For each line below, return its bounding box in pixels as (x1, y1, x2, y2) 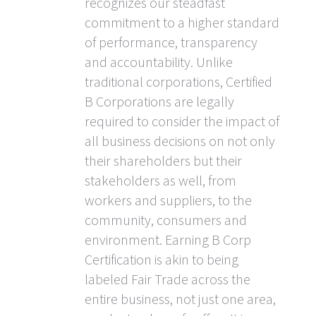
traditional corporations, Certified (85, 73, 272, 91)
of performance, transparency (85, 33, 257, 51)
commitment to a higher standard (85, 13, 279, 32)
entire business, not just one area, (85, 290, 276, 308)
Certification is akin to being (85, 250, 238, 269)
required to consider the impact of (85, 112, 279, 130)
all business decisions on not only (85, 132, 275, 150)
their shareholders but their (85, 152, 242, 170)
